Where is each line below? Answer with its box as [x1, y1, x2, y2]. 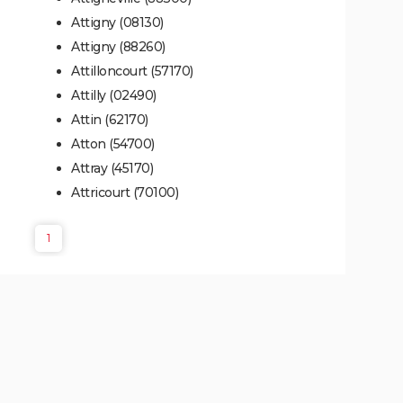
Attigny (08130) [71, 14, 164, 31]
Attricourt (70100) [71, 184, 178, 201]
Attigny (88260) [71, 39, 166, 56]
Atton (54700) [71, 136, 155, 153]
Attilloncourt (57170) [71, 63, 193, 80]
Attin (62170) [71, 112, 148, 129]
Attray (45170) [71, 160, 153, 177]
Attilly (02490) [71, 87, 157, 104]
